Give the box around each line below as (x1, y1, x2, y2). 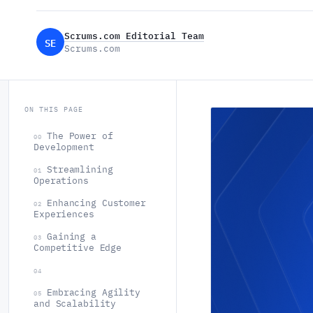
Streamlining (47, 163, 113, 175)
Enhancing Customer (47, 197, 146, 208)
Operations (34, 175, 89, 186)
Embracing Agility (47, 286, 140, 298)
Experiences (34, 208, 94, 219)
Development (34, 141, 94, 152)
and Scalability (34, 298, 117, 309)
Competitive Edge (34, 242, 122, 253)
